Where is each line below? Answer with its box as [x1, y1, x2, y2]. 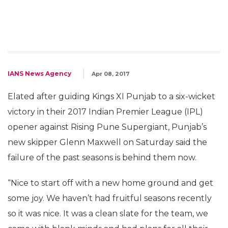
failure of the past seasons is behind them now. [8, 153, 196, 163]
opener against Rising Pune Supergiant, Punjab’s [8, 122, 207, 132]
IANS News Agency [8, 70, 71, 78]
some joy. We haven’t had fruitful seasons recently [8, 193, 212, 204]
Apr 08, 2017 [92, 70, 130, 78]
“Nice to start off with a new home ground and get [8, 178, 213, 188]
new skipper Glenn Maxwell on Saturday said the [8, 137, 207, 148]
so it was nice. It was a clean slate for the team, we [8, 209, 208, 219]
